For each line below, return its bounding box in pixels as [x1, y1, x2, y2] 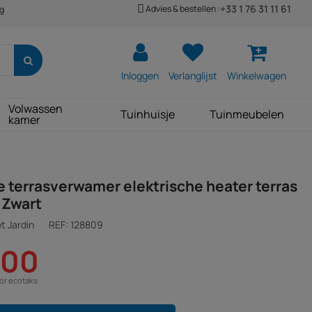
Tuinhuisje [120, 107, 175, 122]
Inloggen [121, 68, 159, 82]
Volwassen [8, 101, 63, 116]
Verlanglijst [169, 68, 217, 82]
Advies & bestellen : [145, 2, 220, 15]
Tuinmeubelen [210, 107, 284, 122]
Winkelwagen [227, 68, 286, 82]
